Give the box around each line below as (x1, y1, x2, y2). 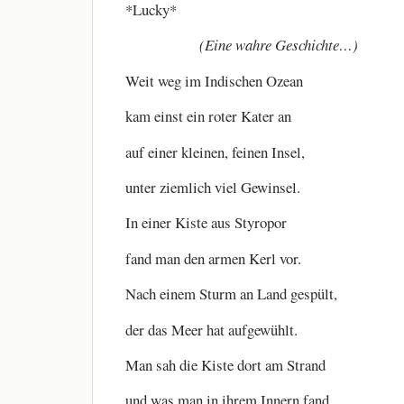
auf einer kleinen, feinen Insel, (125, 141, 305, 162)
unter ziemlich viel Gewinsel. (125, 176, 300, 197)
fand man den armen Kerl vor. (125, 247, 301, 269)
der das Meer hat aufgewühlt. (125, 318, 298, 340)
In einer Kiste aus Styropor (125, 212, 287, 234)
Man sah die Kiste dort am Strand (125, 353, 326, 375)
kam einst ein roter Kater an (125, 106, 291, 127)
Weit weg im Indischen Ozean (125, 69, 303, 91)
